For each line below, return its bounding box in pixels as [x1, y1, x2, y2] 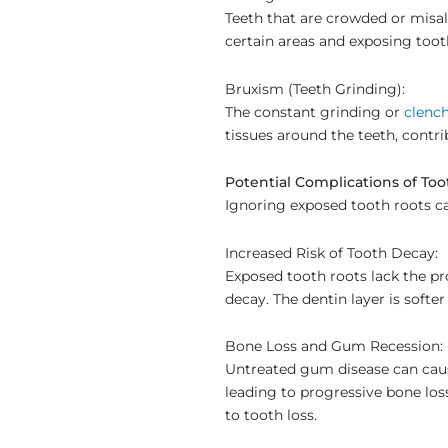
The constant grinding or [225, 102, 404, 121]
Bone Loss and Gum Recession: [225, 337, 443, 356]
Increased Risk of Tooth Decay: [225, 243, 438, 262]
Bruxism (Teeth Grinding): [225, 79, 405, 98]
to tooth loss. [225, 406, 317, 425]
